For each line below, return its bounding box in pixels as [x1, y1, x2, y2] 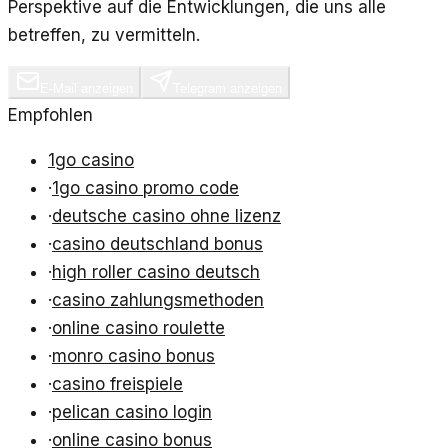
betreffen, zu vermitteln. [8, 25, 200, 46]
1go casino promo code [52, 178, 239, 199]
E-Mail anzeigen [40, 81, 133, 97]
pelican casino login [52, 402, 212, 423]
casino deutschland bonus [52, 234, 263, 255]
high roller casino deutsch [52, 262, 260, 283]
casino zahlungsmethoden [52, 290, 264, 311]
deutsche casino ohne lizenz [52, 206, 281, 227]
